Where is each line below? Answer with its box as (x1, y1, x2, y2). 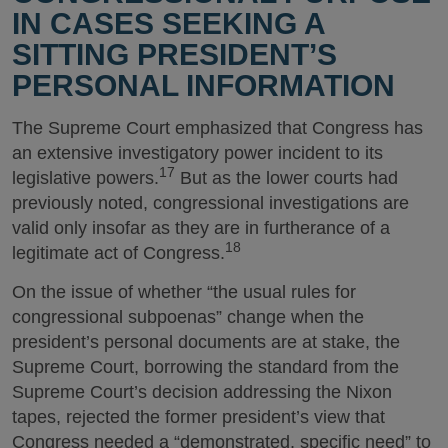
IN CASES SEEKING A (12, 7, 325, 40)
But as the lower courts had (175, 168, 398, 188)
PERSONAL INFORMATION (12, 69, 403, 102)
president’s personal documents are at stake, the (12, 331, 400, 352)
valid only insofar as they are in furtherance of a (12, 218, 390, 238)
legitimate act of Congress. (12, 243, 225, 263)
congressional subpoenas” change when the (12, 306, 364, 327)
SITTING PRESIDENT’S (12, 38, 337, 71)
